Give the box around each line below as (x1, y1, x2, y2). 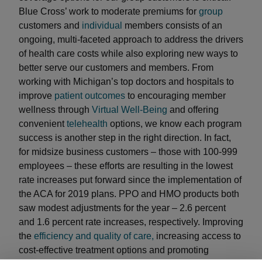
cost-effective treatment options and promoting (19, 245, 209, 255)
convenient (19, 119, 67, 129)
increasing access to (154, 231, 241, 241)
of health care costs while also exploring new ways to (19, 49, 238, 58)
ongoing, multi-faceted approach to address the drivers (19, 35, 243, 44)
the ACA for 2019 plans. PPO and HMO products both (19, 189, 239, 199)
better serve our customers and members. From (19, 63, 213, 73)
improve (19, 91, 54, 101)
